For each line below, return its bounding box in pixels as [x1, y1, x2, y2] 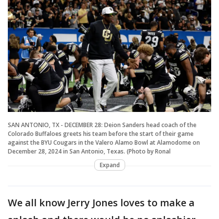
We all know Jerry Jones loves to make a [8, 196, 195, 209]
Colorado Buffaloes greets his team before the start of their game [8, 129, 194, 138]
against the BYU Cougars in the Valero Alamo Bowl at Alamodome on [8, 138, 200, 147]
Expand [99, 160, 120, 169]
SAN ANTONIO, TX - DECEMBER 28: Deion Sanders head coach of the [8, 120, 197, 129]
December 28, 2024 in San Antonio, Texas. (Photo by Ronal [8, 147, 171, 155]
